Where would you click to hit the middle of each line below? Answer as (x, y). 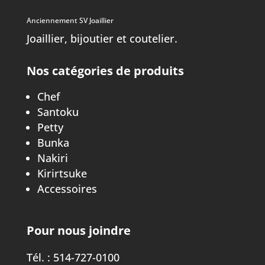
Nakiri (52, 158)
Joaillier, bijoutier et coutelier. (102, 38)
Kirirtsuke (62, 173)
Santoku (58, 112)
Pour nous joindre (78, 230)
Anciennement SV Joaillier (70, 20)
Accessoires (67, 188)
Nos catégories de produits (105, 70)
